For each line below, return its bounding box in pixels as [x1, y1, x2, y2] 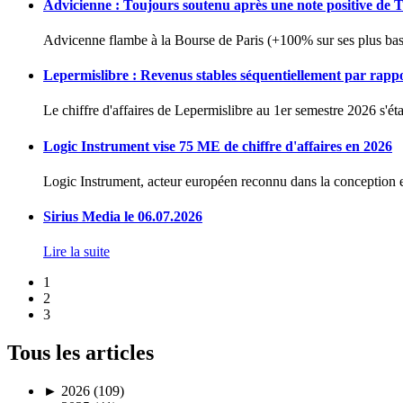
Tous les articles [7, 341, 154, 365]
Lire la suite [43, 244, 110, 260]
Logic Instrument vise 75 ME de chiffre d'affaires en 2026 [43, 138, 392, 154]
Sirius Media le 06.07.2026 [43, 209, 202, 225]
